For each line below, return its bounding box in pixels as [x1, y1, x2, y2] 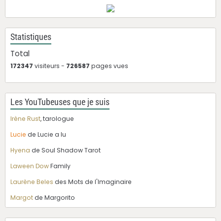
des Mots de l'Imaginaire [53, 178, 132, 186]
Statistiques [10, 32, 51, 42]
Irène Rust [10, 114, 40, 123]
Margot [10, 193, 33, 202]
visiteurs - [33, 62, 66, 71]
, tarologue [40, 114, 74, 123]
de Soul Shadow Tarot [30, 146, 101, 155]
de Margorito [33, 193, 75, 202]
